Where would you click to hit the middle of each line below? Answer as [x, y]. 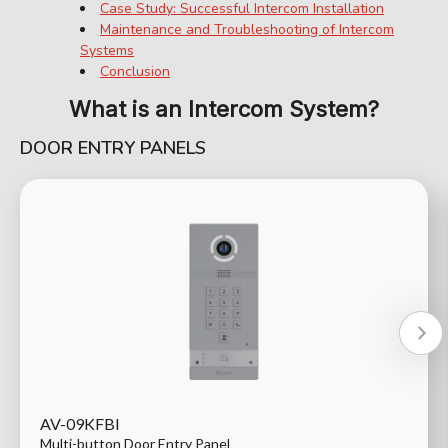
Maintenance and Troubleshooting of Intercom [247, 30]
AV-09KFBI [80, 423]
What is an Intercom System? [224, 109]
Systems [107, 51]
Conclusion [135, 72]
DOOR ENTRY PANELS [113, 147]
